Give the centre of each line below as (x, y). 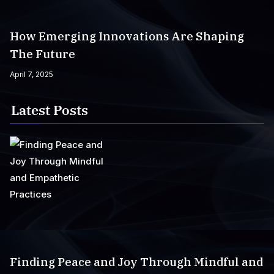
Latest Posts (50, 110)
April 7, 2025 (31, 74)
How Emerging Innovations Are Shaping (127, 36)
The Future (43, 54)
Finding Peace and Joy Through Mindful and (136, 262)
